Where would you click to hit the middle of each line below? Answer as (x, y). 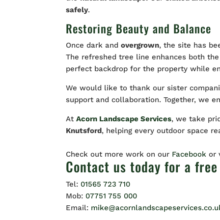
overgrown (140, 45)
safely (77, 10)
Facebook (191, 154)
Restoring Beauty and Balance (139, 28)
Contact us (96, 166)
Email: (79, 207)
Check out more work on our (119, 154)
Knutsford (84, 130)
